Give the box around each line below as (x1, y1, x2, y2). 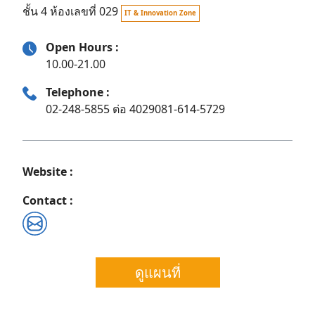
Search (32, 254, 65, 269)
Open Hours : (45, 39, 119, 55)
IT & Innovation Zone (124, 8, 196, 18)
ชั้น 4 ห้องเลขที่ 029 (22, 4, 118, 19)
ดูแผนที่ (134, 263, 181, 282)
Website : (22, 164, 73, 179)
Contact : (22, 193, 73, 208)
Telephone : (45, 84, 110, 100)
